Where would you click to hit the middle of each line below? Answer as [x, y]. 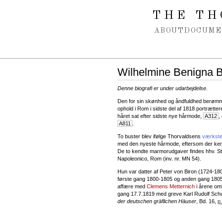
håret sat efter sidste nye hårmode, [160, 116]
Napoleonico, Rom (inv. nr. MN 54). [159, 158]
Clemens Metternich [171, 186]
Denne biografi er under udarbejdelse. [163, 88]
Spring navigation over [46, 9]
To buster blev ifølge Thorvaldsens [160, 136]
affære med [132, 186]
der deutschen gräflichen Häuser [157, 201]
